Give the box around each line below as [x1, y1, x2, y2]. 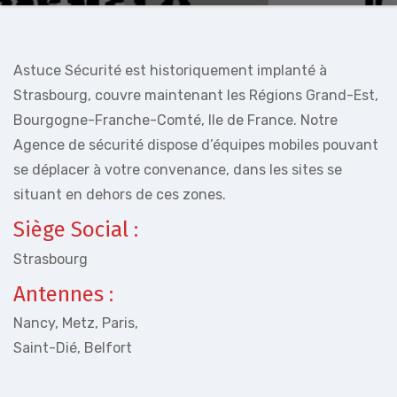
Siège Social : [13, 217, 138, 242]
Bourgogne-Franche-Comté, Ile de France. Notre [13, 112, 338, 128]
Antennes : [13, 281, 113, 307]
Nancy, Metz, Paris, [13, 315, 138, 331]
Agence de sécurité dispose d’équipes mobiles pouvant [13, 136, 378, 153]
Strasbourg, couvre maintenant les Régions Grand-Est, [13, 87, 378, 104]
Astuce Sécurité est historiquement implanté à [13, 62, 327, 79]
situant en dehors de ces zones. [13, 186, 226, 203]
